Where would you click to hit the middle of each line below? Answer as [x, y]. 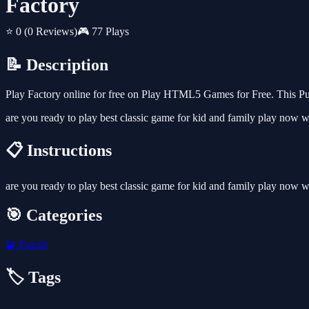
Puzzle [32, 244]
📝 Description [57, 65]
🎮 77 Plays [103, 32]
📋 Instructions [59, 151]
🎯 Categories [54, 215]
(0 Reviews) [51, 32]
